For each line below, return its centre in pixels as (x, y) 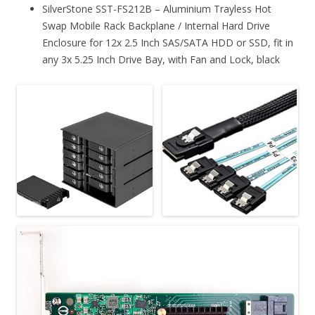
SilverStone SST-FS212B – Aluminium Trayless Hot (157, 8)
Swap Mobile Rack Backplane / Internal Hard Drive (156, 25)
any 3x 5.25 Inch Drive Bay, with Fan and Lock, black (161, 59)
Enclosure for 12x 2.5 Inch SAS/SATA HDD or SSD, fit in (168, 42)
